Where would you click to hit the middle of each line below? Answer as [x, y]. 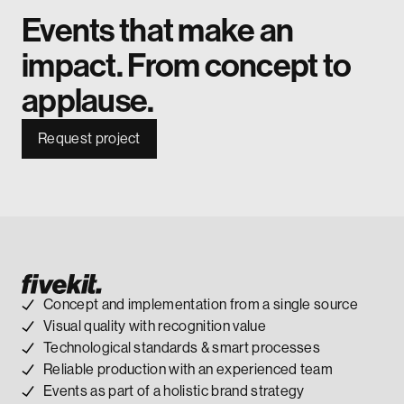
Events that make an [158, 31]
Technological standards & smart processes [182, 348]
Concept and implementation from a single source [201, 305]
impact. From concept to [187, 66]
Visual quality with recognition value [155, 326]
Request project [89, 139]
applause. [88, 101]
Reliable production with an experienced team [188, 370]
